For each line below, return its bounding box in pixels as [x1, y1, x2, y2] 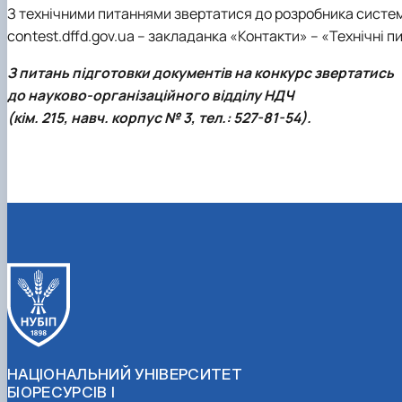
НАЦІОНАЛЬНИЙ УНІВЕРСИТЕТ [7, 364, 243, 383]
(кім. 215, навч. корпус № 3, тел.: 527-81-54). [7, 108, 311, 128]
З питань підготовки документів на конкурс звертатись [7, 63, 394, 83]
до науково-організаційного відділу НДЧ [7, 85, 294, 106]
